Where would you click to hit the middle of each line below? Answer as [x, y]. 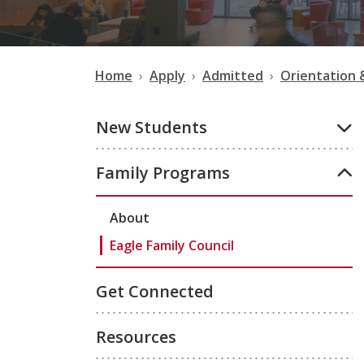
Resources [136, 337]
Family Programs [163, 173]
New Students [152, 127]
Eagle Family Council [172, 245]
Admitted [233, 76]
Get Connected [155, 291]
